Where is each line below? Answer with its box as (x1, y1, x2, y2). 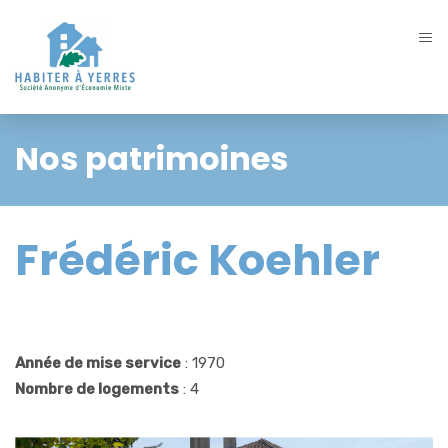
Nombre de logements (15, 379, 179, 398)
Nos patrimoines (15, 135, 288, 181)
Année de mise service (15, 353, 181, 372)
